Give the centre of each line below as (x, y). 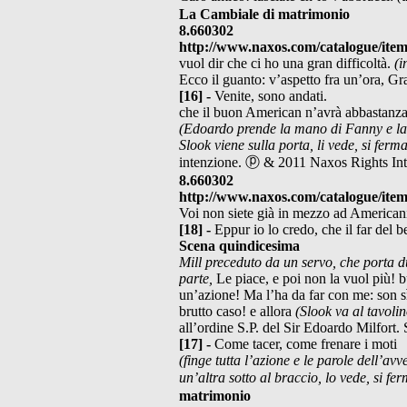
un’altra (204, 377)
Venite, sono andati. (271, 95)
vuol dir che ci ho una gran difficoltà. (287, 63)
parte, (198, 278)
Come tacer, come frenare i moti (306, 343)
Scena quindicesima (239, 245)
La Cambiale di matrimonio (264, 14)
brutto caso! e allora (237, 311)
